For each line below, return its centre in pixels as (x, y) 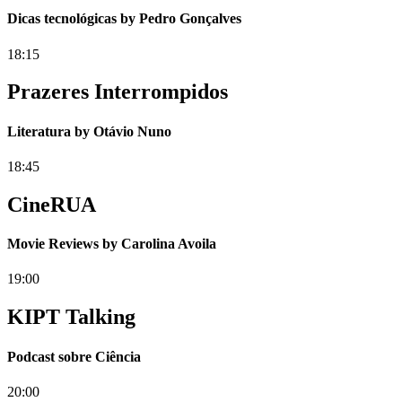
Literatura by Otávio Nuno (89, 131)
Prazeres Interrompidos (118, 92)
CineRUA (52, 204)
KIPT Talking (71, 317)
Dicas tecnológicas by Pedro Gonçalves (124, 19)
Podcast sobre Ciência (74, 356)
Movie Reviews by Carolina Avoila (112, 244)
